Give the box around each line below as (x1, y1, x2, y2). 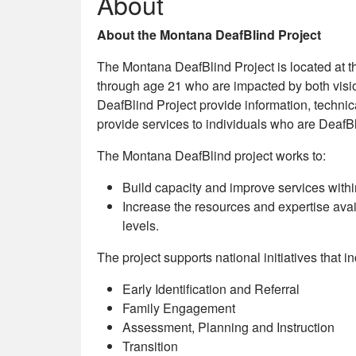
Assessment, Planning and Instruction (122, 317, 338, 336)
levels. (122, 215, 159, 234)
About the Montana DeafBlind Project (97, 25, 321, 44)
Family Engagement (122, 298, 235, 317)
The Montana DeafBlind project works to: (97, 145, 329, 164)
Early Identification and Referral (122, 279, 300, 298)
